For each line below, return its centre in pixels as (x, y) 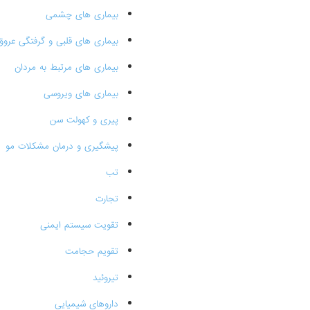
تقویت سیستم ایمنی (79, 225)
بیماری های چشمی (82, 15)
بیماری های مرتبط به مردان (66, 67)
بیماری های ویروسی (81, 94)
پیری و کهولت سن (84, 120)
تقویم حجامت (91, 252)
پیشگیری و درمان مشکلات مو (62, 146)
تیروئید (105, 278)
